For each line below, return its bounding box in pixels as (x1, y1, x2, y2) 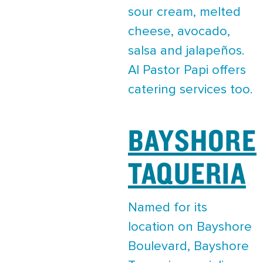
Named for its (128, 201, 207, 214)
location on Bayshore (128, 220, 252, 234)
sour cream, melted (128, 5, 241, 19)
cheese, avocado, (128, 25, 230, 38)
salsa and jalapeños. (128, 44, 245, 58)
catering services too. (128, 83, 253, 96)
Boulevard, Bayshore (128, 240, 249, 253)
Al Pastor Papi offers (128, 63, 246, 77)
